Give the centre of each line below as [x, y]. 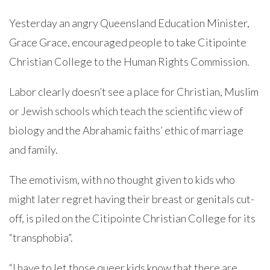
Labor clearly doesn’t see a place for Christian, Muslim [134, 92]
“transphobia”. [41, 237]
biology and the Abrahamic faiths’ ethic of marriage [126, 130]
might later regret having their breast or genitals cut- [132, 199]
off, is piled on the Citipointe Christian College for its [132, 218]
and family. [33, 149]
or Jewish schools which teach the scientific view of [126, 111]
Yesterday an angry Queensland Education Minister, [129, 23]
